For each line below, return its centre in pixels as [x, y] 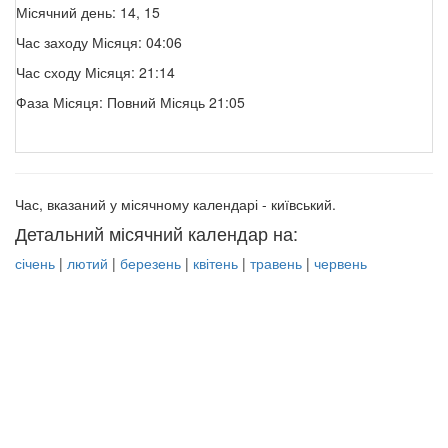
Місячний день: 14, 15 [88, 12]
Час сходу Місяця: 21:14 [95, 72]
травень [276, 263]
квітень [215, 263]
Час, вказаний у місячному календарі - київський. [175, 204]
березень [150, 263]
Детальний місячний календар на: [156, 233]
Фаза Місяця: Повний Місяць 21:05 [130, 102]
